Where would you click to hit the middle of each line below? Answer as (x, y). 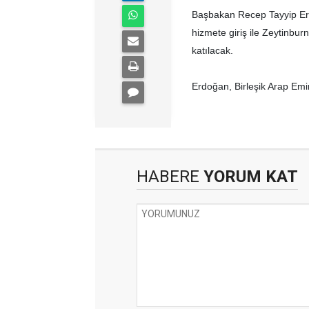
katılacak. (212, 50)
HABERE (168, 177)
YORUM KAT (249, 177)
